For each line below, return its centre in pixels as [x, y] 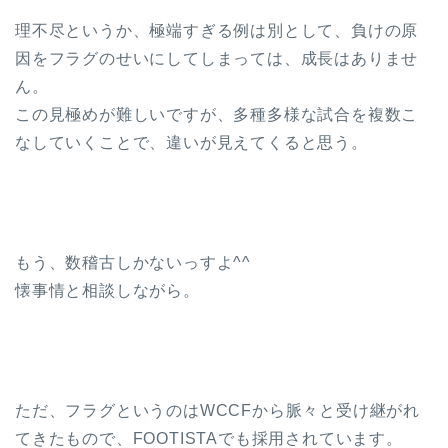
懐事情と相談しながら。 [107, 291]
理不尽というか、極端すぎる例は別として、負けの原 [217, 31]
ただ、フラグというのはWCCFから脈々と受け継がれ [217, 411]
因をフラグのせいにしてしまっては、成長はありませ [217, 59]
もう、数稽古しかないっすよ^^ [133, 263]
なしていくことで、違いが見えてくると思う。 [191, 143]
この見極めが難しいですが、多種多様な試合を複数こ [217, 115]
